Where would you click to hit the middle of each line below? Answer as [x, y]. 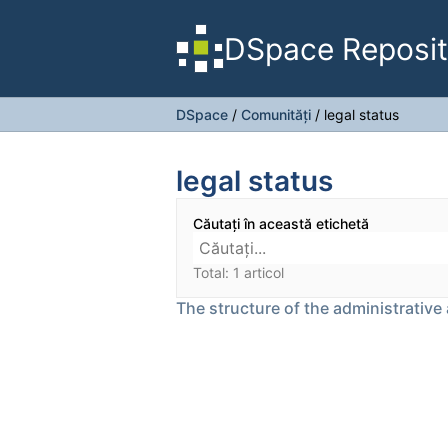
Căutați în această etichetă [281, 223]
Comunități [276, 114]
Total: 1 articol [238, 272]
